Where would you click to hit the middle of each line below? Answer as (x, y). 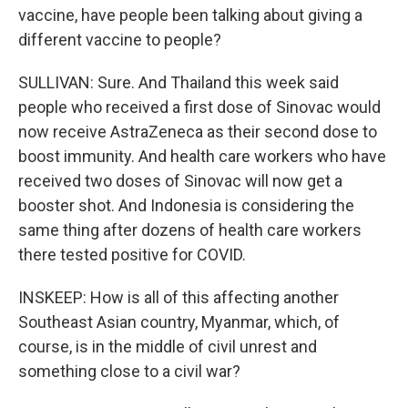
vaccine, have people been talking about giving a (190, 15)
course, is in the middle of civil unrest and (168, 347)
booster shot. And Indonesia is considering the (186, 205)
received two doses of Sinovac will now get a (180, 181)
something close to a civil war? (129, 371)
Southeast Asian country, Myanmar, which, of (179, 322)
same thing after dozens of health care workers (190, 230)
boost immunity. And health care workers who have (202, 156)
